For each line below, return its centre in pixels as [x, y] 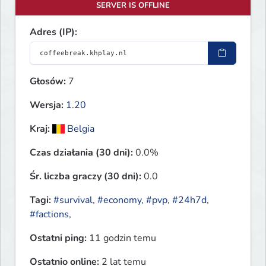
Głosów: [48, 82]
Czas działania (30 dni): [81, 153]
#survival [73, 200]
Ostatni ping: [58, 238]
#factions [49, 215]
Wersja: [47, 105]
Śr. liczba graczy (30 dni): [85, 177]
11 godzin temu [121, 238]
